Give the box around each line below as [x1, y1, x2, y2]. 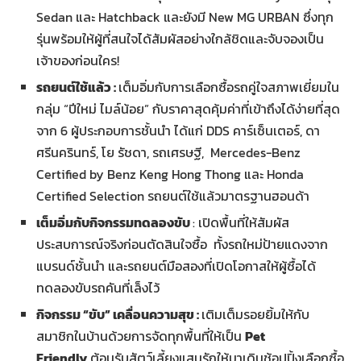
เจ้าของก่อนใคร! [36, 50, 119, 70]
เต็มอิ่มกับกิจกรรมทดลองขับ [36, 212, 193, 232]
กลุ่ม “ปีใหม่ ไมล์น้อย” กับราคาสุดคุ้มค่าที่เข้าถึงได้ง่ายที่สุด [36, 98, 340, 118]
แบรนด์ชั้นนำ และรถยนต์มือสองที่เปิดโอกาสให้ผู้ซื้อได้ [36, 255, 316, 276]
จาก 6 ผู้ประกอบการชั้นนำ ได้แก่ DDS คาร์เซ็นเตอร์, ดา [36, 120, 320, 140]
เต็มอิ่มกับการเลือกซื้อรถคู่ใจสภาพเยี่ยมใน [118, 77, 339, 97]
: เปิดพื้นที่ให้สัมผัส [193, 212, 289, 232]
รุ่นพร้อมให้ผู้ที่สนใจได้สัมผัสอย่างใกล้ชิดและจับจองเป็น [36, 28, 324, 48]
